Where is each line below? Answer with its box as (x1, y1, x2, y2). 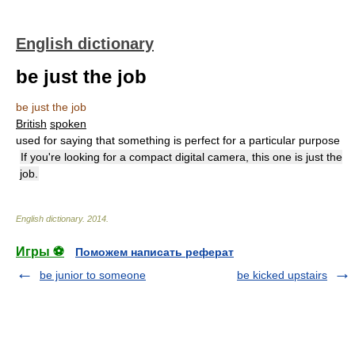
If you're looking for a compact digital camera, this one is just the (21, 151, 342, 163)
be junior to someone (40, 269, 146, 281)
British (16, 117, 47, 130)
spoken (50, 117, 86, 130)
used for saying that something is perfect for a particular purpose (16, 134, 340, 147)
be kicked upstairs (237, 269, 327, 281)
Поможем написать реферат (75, 246, 234, 258)
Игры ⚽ (16, 245, 64, 258)
